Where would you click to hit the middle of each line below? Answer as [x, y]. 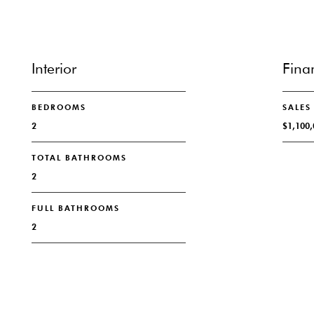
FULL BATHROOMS [75, 208]
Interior [54, 68]
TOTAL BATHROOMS [79, 158]
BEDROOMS [59, 107]
